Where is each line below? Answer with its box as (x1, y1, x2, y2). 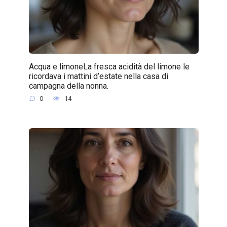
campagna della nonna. (28, 81, 108, 91)
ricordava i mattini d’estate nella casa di (28, 71, 168, 81)
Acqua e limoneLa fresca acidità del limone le (28, 61, 190, 71)
